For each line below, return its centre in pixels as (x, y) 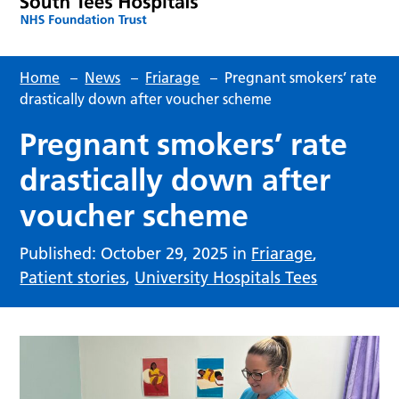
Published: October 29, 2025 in (136, 253)
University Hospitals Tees (226, 277)
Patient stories (73, 277)
